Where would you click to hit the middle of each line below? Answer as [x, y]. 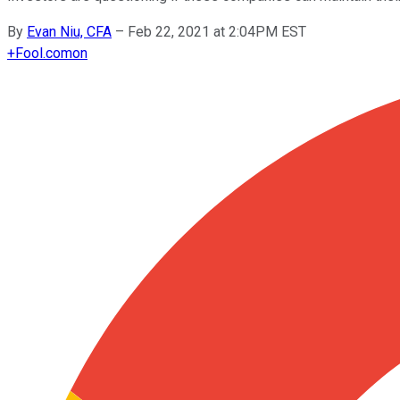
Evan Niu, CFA [69, 31]
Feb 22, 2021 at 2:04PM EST [217, 31]
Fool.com [44, 53]
